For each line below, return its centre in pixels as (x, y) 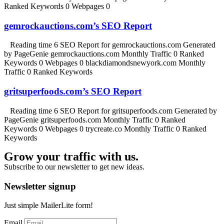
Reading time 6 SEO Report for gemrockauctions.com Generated (110, 45)
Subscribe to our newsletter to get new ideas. (74, 166)
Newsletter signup (40, 186)
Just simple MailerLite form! (48, 205)
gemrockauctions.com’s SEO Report (78, 25)
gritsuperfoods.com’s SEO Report (73, 91)
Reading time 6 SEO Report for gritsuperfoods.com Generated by (110, 110)
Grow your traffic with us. (71, 156)
